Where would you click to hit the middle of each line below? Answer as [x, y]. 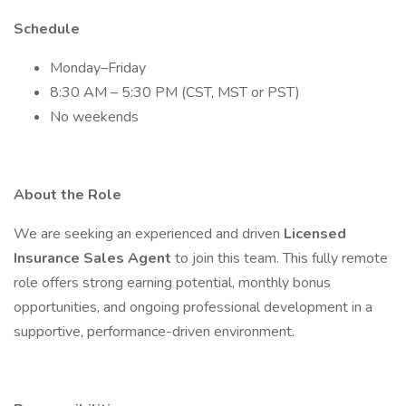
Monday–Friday [98, 68]
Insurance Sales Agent [94, 258]
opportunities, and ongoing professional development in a [193, 307]
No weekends [94, 117]
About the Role [68, 195]
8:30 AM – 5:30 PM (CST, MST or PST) [175, 92]
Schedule [47, 29]
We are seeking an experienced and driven [149, 234]
